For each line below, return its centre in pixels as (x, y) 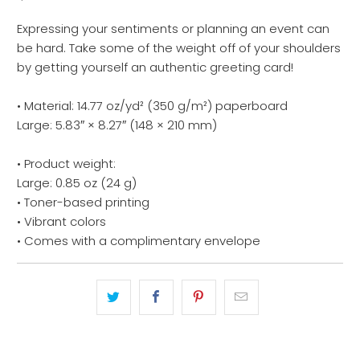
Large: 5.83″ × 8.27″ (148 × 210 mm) (117, 125)
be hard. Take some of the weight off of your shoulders (179, 48)
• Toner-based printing (84, 202)
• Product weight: (67, 164)
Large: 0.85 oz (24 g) (77, 183)
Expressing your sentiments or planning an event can (174, 29)
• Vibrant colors (62, 222)
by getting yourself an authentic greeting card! (155, 67)
